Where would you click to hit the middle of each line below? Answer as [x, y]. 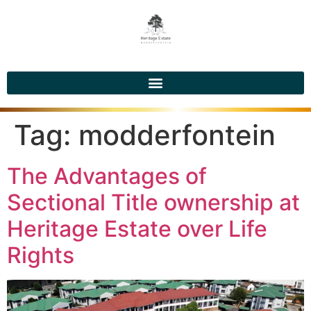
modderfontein [177, 135]
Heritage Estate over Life [137, 228]
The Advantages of [107, 176]
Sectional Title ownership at [153, 202]
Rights [41, 255]
